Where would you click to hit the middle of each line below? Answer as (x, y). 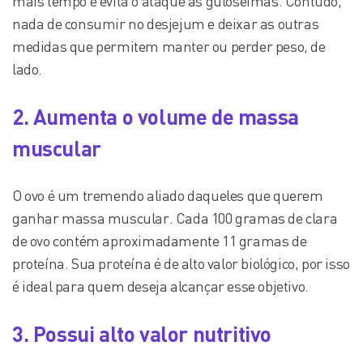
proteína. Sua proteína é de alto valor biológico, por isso (181, 263)
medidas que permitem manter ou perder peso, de (169, 46)
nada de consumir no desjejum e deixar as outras (166, 23)
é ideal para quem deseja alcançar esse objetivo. (160, 286)
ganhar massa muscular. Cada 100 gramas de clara (175, 218)
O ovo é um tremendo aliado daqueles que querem (168, 195)
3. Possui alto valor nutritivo (142, 333)
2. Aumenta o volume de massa (156, 116)
